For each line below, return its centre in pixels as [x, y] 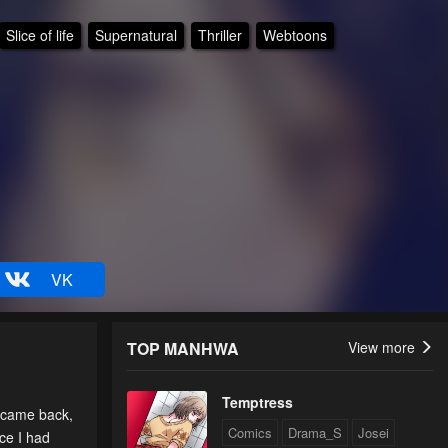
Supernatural [135, 34]
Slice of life [39, 34]
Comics [250, 433]
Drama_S [315, 433]
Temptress [257, 402]
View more [383, 347]
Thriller [219, 34]
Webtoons [294, 34]
